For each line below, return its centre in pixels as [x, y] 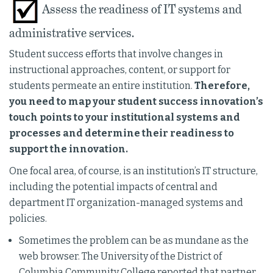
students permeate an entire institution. [102, 86]
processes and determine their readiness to [122, 133]
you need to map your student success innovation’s [136, 101]
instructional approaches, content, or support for [120, 70]
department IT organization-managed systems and [126, 203]
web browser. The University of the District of [120, 256]
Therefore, [222, 86]
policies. [28, 218]
